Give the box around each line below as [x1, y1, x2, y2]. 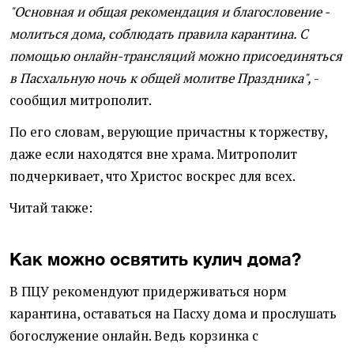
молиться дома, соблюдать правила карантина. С [9, 25, 308, 43]
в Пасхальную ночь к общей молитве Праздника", [9, 70, 311, 88]
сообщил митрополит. [9, 92, 152, 110]
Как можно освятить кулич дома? [9, 248, 301, 270]
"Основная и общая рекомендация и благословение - [9, 3, 329, 21]
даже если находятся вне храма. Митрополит [9, 145, 297, 164]
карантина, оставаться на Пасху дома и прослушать [9, 305, 337, 323]
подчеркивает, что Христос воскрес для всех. [9, 168, 296, 186]
